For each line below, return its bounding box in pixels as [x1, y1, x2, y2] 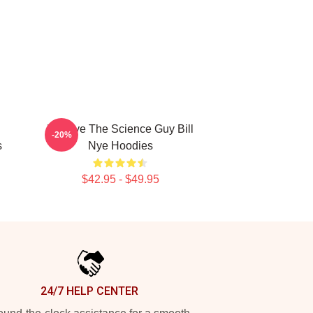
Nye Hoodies [87, 140, 153, 152]
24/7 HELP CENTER [41, 284, 138, 298]
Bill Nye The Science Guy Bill [47, 123, 194, 135]
